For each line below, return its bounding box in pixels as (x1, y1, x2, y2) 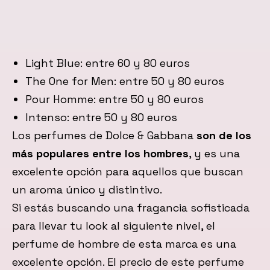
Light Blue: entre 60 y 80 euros (25, 56, 190, 71)
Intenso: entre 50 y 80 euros (25, 110, 177, 125)
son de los (196, 128, 251, 143)
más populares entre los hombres (12, 146, 189, 161)
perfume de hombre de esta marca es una (12, 237, 236, 251)
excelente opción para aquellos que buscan (12, 165, 243, 179)
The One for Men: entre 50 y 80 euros (25, 74, 224, 89)
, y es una (189, 146, 240, 161)
